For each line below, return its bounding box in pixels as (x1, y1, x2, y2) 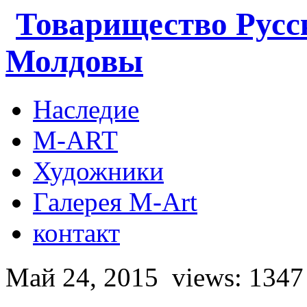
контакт (33, 218, 120, 248)
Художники (33, 156, 164, 186)
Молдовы (5, 43, 143, 79)
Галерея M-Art (33, 187, 197, 217)
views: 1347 (172, 262, 304, 293)
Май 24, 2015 (5, 262, 165, 293)
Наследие (33, 95, 139, 125)
